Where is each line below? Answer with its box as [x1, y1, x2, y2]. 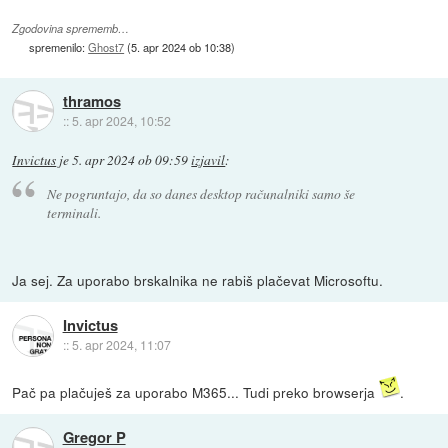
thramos [62, 89, 121, 112]
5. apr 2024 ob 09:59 [72, 151, 189, 170]
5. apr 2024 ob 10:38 [131, 38, 232, 55]
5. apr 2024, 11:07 [71, 336, 171, 354]
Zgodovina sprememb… [12, 20, 130, 36]
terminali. [46, 202, 101, 222]
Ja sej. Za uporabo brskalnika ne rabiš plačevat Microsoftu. [12, 269, 384, 290]
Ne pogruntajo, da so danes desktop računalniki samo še [46, 183, 355, 203]
